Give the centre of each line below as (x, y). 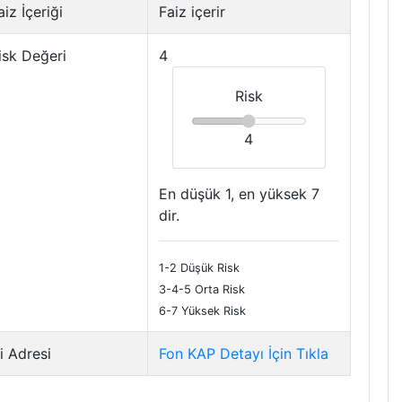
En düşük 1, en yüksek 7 (239, 194)
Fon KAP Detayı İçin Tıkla (243, 354)
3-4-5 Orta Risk (201, 289)
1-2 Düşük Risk (199, 268)
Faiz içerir (192, 12)
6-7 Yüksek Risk (202, 311)
